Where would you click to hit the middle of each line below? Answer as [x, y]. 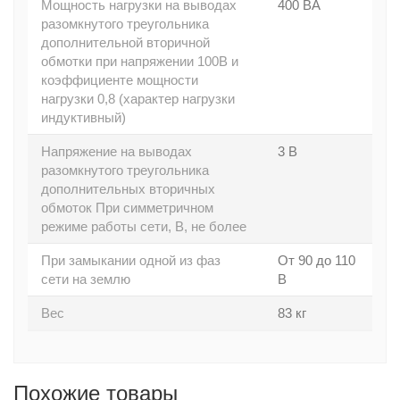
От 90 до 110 [317, 260]
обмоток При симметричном [127, 208]
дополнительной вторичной [125, 42]
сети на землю [86, 279]
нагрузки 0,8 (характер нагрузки [138, 99]
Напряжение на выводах [117, 151]
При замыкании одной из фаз [131, 260]
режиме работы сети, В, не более [144, 226]
